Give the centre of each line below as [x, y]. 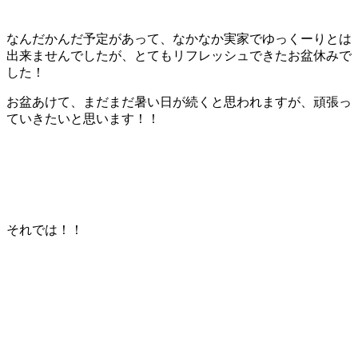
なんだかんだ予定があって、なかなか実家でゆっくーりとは [179, 39]
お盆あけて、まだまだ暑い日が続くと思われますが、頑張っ [179, 102]
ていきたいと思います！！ [83, 119]
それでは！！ [45, 230]
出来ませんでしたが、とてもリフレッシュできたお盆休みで [179, 56]
